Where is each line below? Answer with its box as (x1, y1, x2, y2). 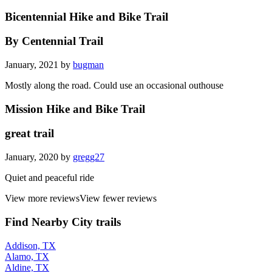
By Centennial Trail (5, 35, 103, 48)
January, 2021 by (5, 59, 73, 70)
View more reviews (5, 193, 80, 204)
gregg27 (73, 152, 104, 163)
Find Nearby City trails (5, 215, 121, 228)
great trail (5, 127, 54, 140)
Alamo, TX (5, 251, 49, 262)
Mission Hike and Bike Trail (5, 102, 145, 115)
